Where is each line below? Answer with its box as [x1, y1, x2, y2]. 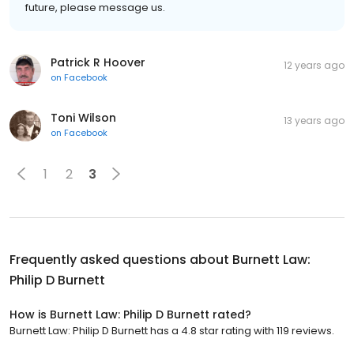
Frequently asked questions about [9, 250, 232, 269]
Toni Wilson [51, 110, 116, 126]
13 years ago [284, 114, 345, 128]
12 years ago [284, 58, 345, 73]
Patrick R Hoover [51, 55, 145, 71]
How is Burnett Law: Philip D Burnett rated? [9, 307, 251, 323]
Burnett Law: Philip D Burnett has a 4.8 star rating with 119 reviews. [9, 323, 334, 339]
